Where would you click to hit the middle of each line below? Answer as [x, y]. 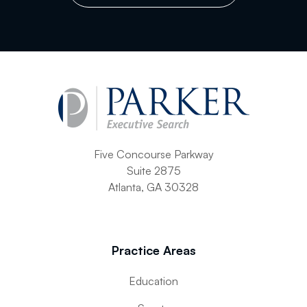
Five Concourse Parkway [153, 154]
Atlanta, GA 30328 [153, 187]
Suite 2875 [153, 171]
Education [153, 281]
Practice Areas [153, 250]
